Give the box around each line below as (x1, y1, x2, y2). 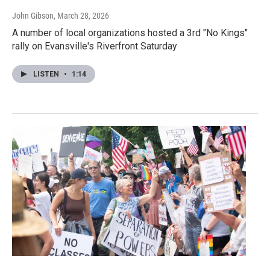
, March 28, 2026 (54, 11, 109, 21)
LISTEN (33, 70, 61, 79)
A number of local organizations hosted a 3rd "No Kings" (12, 27, 248, 39)
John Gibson (12, 11, 54, 21)
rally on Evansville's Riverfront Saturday (12, 40, 177, 52)
